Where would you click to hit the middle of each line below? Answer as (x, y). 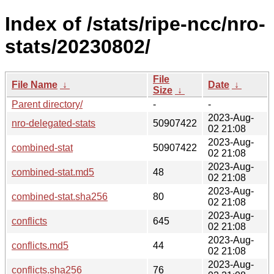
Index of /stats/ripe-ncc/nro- (135, 24)
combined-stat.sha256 (60, 196)
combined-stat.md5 (53, 172)
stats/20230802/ (78, 47)
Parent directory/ (47, 104)
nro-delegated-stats (54, 123)
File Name (35, 84)
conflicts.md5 (40, 245)
